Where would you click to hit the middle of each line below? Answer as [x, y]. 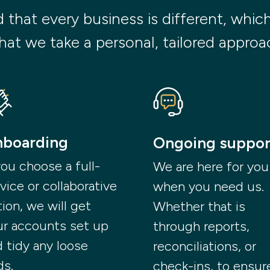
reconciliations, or [204, 246]
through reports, [201, 227]
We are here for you [211, 167]
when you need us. [208, 187]
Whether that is [199, 207]
